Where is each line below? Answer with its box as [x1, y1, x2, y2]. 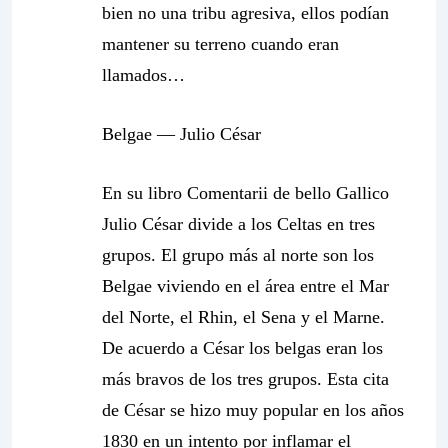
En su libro [102, 183, 187, 203]
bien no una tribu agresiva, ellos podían [102, 3, 389, 23]
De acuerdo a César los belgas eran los [102, 338, 383, 358]
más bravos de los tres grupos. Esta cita [102, 369, 389, 389]
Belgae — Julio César [102, 124, 261, 144]
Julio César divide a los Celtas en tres [102, 214, 375, 234]
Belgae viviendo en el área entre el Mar [102, 276, 389, 296]
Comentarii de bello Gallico [187, 183, 389, 203]
